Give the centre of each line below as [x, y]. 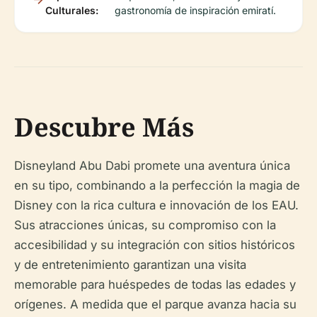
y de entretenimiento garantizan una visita [130, 265]
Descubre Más [104, 127]
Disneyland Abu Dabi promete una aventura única [152, 166]
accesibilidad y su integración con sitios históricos [155, 245]
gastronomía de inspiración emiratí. [195, 11]
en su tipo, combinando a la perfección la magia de [157, 186]
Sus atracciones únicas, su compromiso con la [145, 225]
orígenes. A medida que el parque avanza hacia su [155, 305]
